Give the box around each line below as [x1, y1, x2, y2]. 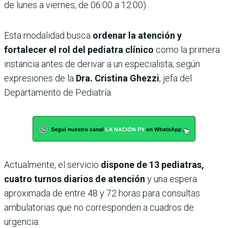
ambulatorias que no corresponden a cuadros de [4, 202, 194, 213]
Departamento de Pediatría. [4, 87, 112, 98]
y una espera [145, 174, 197, 185]
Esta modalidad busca [4, 30, 93, 41]
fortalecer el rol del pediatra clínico [4, 44, 154, 55]
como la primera [154, 44, 220, 55]
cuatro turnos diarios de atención [4, 174, 145, 185]
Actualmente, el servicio [4, 159, 101, 170]
